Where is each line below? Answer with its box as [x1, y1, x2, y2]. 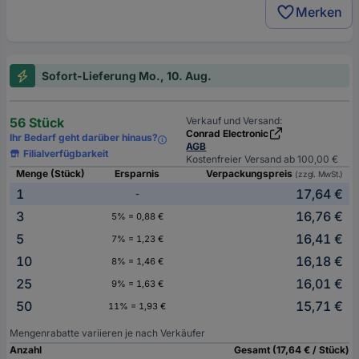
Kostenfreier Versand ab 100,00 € [186, 153, 339, 166]
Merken [296, 4, 342, 21]
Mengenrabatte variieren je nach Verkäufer [10, 327, 205, 340]
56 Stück [10, 115, 64, 131]
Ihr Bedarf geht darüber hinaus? [10, 131, 158, 144]
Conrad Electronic [186, 127, 269, 140]
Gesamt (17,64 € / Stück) [234, 344, 349, 357]
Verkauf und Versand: [186, 115, 283, 127]
